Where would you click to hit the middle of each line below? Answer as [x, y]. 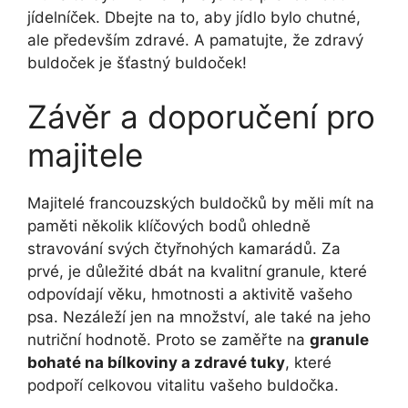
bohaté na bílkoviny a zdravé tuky [156, 363]
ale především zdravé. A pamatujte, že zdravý [195, 40]
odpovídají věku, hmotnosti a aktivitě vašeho [190, 295]
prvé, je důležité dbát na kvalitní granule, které [197, 272]
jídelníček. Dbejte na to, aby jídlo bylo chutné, [194, 17]
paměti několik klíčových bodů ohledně [169, 226]
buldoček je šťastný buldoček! [137, 62]
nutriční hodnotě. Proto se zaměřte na [168, 340]
